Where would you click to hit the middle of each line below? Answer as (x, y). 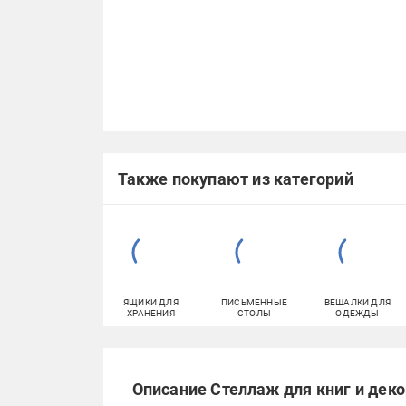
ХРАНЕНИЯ (151, 313)
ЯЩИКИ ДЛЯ (151, 302)
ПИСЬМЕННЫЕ (254, 302)
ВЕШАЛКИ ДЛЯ (358, 302)
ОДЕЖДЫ (358, 313)
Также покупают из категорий (235, 179)
